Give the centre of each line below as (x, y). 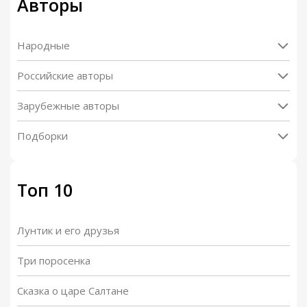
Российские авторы (65, 75)
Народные (44, 45)
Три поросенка (54, 260)
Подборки (42, 136)
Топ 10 (45, 190)
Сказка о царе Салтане (73, 291)
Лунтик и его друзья (68, 230)
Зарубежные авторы (68, 106)
